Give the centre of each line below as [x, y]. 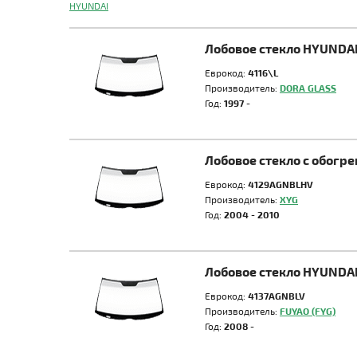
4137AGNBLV [277, 296]
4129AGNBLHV [280, 184]
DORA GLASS [308, 88]
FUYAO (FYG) [308, 311]
